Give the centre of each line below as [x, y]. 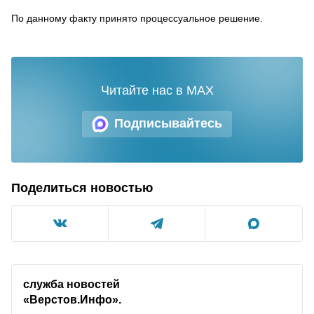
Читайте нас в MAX [157, 90]
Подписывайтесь [168, 123]
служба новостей [71, 284]
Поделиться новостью [82, 187]
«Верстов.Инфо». [72, 299]
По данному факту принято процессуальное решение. [137, 18]
